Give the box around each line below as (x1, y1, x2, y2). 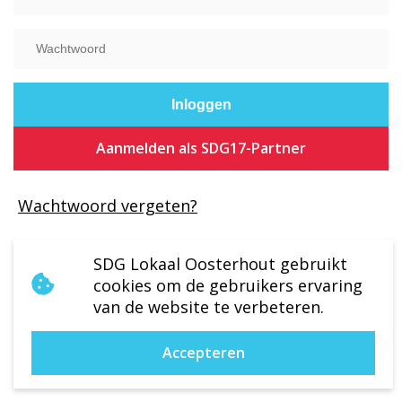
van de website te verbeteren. (92, 296, 324, 318)
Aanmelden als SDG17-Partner (96, 138, 306, 158)
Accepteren (162, 343, 245, 363)
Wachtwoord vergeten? (18, 195, 197, 216)
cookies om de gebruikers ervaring (92, 275, 363, 296)
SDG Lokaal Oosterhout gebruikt (92, 253, 347, 275)
